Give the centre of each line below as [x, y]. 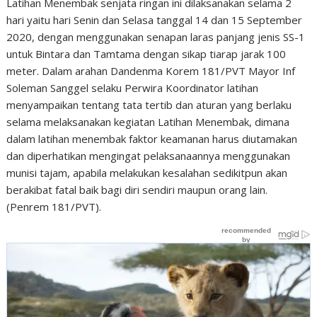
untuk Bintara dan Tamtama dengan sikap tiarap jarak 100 [146, 54]
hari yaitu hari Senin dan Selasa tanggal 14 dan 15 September [155, 20]
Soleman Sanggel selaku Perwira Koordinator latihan [133, 88]
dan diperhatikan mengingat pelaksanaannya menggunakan [149, 156]
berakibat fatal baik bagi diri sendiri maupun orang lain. [137, 190]
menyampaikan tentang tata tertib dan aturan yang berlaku [149, 105]
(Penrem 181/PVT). [54, 207]
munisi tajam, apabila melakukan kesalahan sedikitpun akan [147, 173]
